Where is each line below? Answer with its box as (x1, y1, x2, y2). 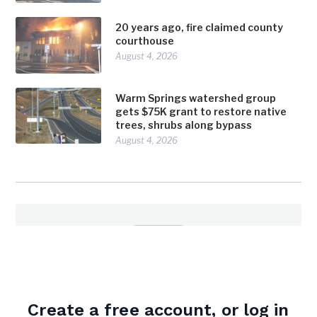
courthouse (115, 35, 175, 47)
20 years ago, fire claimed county (115, 21, 284, 34)
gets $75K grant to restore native (115, 105, 287, 117)
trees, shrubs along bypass (115, 118, 253, 131)
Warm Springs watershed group (115, 91, 277, 104)
